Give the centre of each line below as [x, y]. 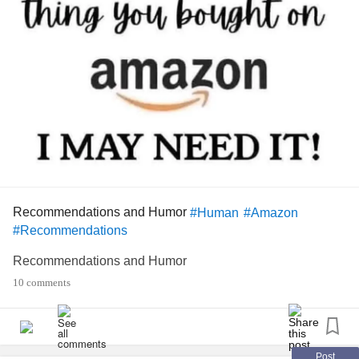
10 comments [42, 283]
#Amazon [271, 212]
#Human [214, 212]
